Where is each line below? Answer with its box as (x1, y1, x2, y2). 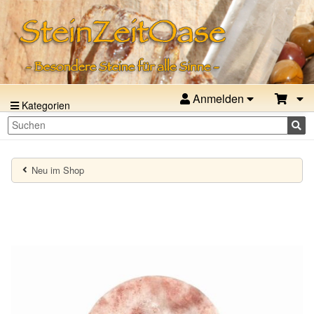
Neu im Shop (32, 163, 84, 177)
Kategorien (19, 98, 70, 112)
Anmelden (190, 90, 247, 107)
